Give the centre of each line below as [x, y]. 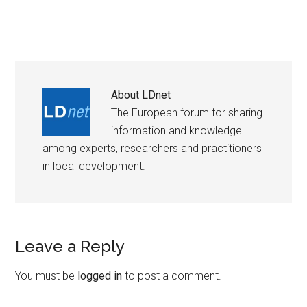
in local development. [94, 166]
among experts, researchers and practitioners [152, 148]
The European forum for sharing [187, 113]
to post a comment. [172, 276]
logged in [100, 276]
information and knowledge [177, 131]
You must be [47, 276]
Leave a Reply [70, 246]
